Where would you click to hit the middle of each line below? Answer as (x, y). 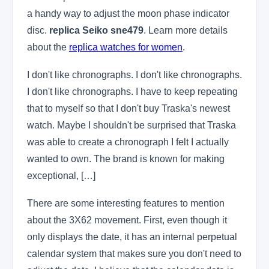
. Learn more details (186, 30)
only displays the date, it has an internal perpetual (132, 237)
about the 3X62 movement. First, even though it (127, 220)
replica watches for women (126, 47)
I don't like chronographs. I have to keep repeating (132, 92)
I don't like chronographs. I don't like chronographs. (134, 75)
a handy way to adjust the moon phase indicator (128, 14)
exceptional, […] (61, 176)
